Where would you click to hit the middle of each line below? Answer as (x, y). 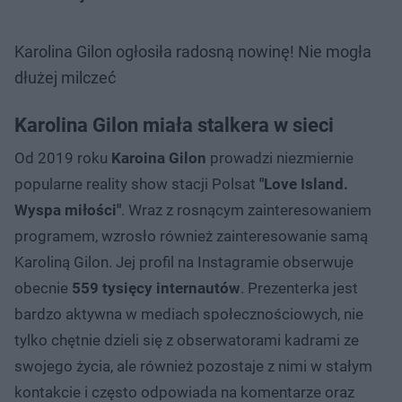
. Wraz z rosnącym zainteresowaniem (246, 210)
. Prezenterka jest (299, 288)
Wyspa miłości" (68, 210)
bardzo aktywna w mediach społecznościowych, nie (189, 314)
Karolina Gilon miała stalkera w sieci (174, 125)
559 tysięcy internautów (156, 288)
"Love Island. (304, 184)
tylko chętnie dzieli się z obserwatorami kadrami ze (187, 340)
